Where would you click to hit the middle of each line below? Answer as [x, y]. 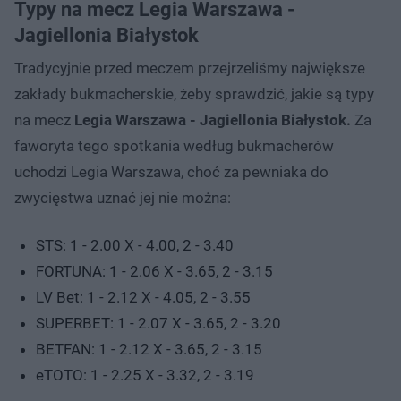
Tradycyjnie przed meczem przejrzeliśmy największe [190, 68]
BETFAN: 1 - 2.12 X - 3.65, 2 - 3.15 [149, 350]
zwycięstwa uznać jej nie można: [123, 198]
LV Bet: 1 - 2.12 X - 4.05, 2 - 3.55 [143, 298]
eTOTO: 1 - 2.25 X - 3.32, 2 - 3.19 [145, 375]
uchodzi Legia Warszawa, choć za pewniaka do [171, 172]
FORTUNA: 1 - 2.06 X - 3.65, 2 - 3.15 [154, 272]
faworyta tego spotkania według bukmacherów [174, 146]
